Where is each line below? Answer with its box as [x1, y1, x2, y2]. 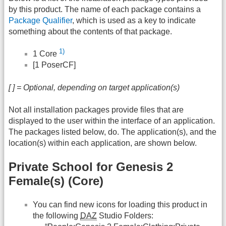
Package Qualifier [9, 16, 72, 25]
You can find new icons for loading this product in [33, 200, 207, 209]
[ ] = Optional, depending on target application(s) [9, 83, 180, 92]
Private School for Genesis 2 [9, 160, 173, 174]
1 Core [33, 49, 59, 59]
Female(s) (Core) [9, 174, 103, 188]
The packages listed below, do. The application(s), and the [9, 128, 216, 137]
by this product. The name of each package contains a [9, 5, 201, 14]
